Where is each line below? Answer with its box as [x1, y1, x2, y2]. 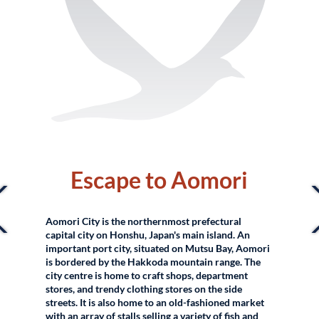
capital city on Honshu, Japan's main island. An [46, 229, 251, 241]
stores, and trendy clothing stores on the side [46, 283, 243, 296]
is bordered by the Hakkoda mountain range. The [46, 256, 261, 268]
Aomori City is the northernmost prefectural [46, 215, 242, 228]
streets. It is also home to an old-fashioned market [46, 296, 265, 309]
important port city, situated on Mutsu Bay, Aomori [46, 242, 271, 255]
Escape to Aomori [70, 166, 249, 194]
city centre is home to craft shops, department [46, 269, 249, 282]
